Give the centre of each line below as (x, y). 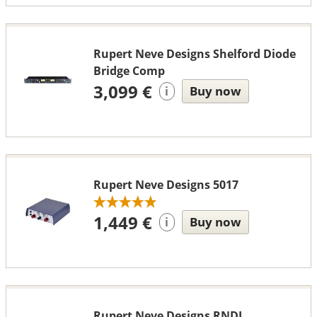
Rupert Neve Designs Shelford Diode (194, 53)
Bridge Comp (129, 70)
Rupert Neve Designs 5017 (166, 184)
